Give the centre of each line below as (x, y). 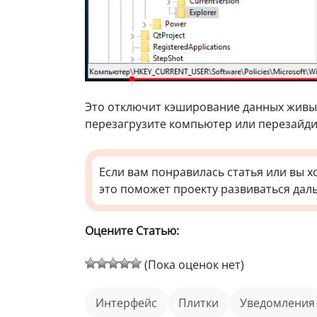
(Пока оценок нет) (193, 264)
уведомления (281, 302)
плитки (203, 302)
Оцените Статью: (132, 230)
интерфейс (131, 302)
